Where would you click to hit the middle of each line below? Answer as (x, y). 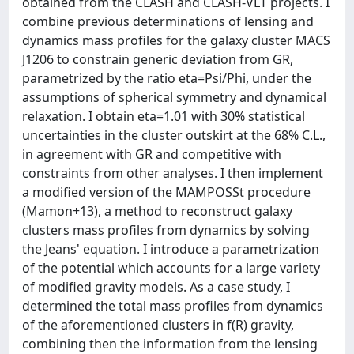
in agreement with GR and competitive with (152, 154)
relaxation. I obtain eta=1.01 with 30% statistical (164, 116)
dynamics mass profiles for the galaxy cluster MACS (176, 40)
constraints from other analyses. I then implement (173, 173)
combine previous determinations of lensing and (168, 21)
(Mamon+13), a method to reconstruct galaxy (157, 211)
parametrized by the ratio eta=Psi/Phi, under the (167, 78)
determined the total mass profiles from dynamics (173, 306)
